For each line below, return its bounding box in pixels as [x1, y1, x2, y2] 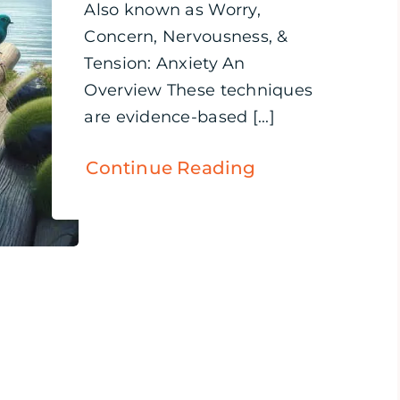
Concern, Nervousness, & [84, 27, 288, 46]
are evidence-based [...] [84, 107, 275, 127]
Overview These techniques [84, 80, 313, 100]
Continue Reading [86, 157, 256, 179]
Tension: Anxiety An [84, 54, 246, 73]
